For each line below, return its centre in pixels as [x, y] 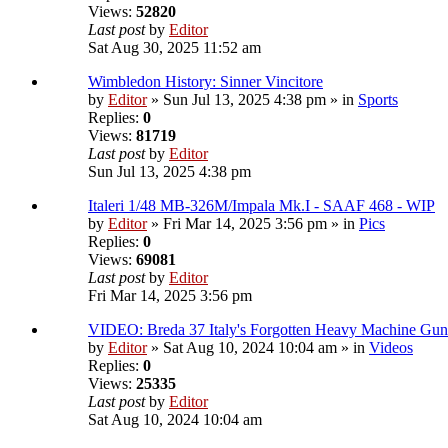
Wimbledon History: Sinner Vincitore [205, 82]
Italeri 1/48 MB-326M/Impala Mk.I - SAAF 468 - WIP [261, 206]
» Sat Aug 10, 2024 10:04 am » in [258, 348]
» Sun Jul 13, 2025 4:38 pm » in [252, 100]
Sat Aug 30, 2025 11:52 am [174, 48]
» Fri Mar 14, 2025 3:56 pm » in [253, 224]
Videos [391, 348]
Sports [378, 100]
